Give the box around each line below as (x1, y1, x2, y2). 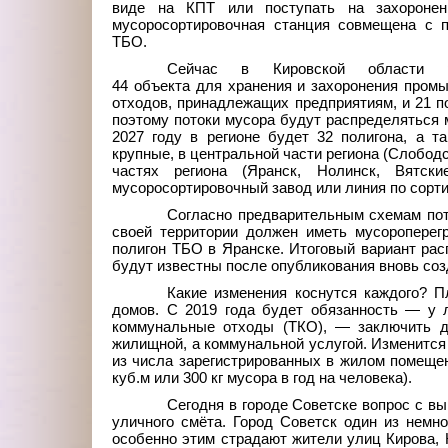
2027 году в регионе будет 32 (112, 129, 334, 145)
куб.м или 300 (112, 370, 207, 386)
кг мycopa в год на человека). (211, 370, 412, 386)
